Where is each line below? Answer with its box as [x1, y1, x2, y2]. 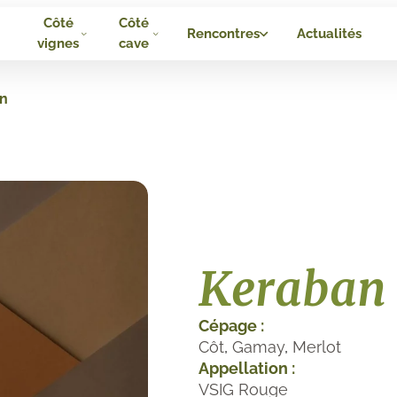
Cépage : [198, 315, 264, 335]
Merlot [292, 337, 341, 356]
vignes [37, 35, 80, 51]
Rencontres [187, 25, 260, 42]
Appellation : [198, 358, 295, 378]
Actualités [297, 25, 362, 42]
